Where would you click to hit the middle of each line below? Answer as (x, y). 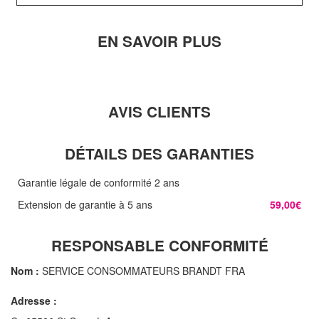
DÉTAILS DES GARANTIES (159, 153)
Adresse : (34, 300)
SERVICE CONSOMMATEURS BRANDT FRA (142, 271)
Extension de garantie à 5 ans (85, 204)
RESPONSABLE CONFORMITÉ (159, 245)
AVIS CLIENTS (159, 111)
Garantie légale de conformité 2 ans (99, 182)
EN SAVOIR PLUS (159, 41)
